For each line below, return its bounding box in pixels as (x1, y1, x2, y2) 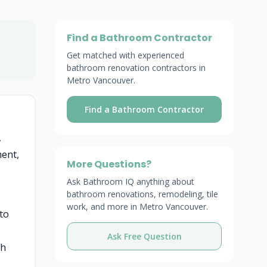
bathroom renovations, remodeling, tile (67, 188, 218, 200)
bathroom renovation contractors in (67, 62, 206, 73)
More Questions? (67, 157, 151, 171)
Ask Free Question (107, 231, 182, 242)
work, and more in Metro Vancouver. (67, 201, 208, 212)
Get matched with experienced (67, 49, 184, 61)
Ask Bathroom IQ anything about (67, 176, 194, 187)
